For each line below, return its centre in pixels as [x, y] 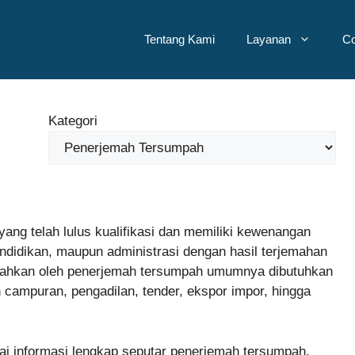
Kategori [73, 121]
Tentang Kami [179, 39]
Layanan [269, 39]
